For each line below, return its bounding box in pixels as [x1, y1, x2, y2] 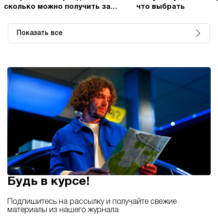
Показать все [17, 30, 63, 36]
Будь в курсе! [7, 176, 90, 188]
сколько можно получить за [4, 3, 110, 10]
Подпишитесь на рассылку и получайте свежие [7, 199, 177, 206]
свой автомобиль [4, 12, 70, 19]
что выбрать [136, 3, 185, 10]
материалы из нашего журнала [7, 207, 119, 214]
